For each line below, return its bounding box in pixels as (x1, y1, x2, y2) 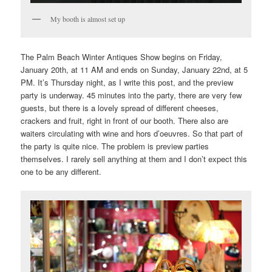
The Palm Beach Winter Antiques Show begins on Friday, (21, 51, 223, 63)
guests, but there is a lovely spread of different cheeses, (21, 102, 219, 114)
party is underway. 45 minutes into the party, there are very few (21, 89, 242, 101)
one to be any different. (21, 166, 102, 178)
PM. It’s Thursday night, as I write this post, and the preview (21, 76, 234, 89)
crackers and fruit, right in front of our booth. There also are (21, 115, 229, 127)
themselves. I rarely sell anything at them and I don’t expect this (21, 153, 248, 165)
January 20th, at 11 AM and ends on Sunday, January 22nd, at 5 (21, 64, 248, 76)
